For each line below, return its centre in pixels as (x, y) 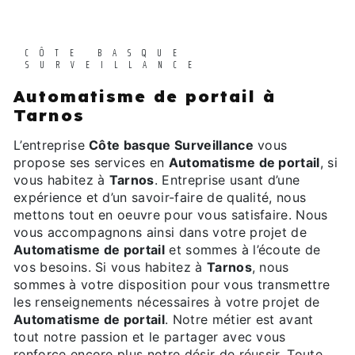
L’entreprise (52, 145)
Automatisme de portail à (145, 96)
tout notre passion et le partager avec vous (150, 337)
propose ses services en (91, 163)
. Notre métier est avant (239, 320)
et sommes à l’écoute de (243, 250)
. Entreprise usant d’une (227, 180)
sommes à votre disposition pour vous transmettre (172, 285)
